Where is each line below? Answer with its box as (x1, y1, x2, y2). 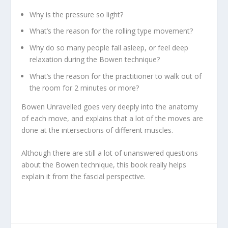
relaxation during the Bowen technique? (30, 54, 160, 65)
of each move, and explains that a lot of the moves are (21, 113, 204, 123)
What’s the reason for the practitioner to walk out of (30, 71, 202, 81)
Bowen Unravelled (21, 101, 82, 111)
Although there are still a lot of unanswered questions (21, 148, 198, 158)
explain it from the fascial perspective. (21, 172, 146, 182)
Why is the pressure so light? (30, 9, 124, 19)
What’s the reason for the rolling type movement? (30, 26, 193, 36)
